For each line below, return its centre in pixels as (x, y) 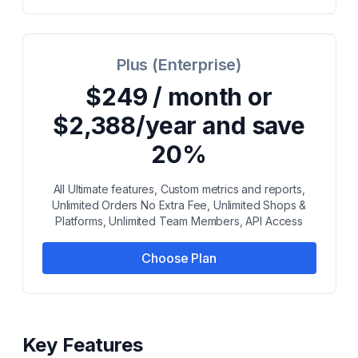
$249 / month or (179, 97)
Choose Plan (179, 258)
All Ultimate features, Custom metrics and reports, (179, 189)
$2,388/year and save (179, 125)
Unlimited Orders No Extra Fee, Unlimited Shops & (179, 205)
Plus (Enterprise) (179, 65)
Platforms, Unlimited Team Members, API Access (179, 221)
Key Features (82, 345)
